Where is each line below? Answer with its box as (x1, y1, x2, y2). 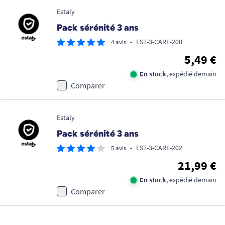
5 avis (111, 144, 126, 152)
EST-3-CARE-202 (136, 143, 182, 152)
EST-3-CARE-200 (136, 37, 182, 46)
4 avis (111, 38, 126, 46)
